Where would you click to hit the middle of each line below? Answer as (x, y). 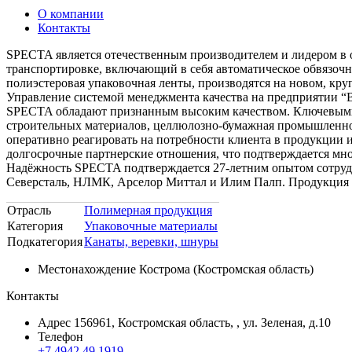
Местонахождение (87, 269)
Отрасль (29, 210)
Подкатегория (45, 241)
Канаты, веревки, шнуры (151, 241)
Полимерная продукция (148, 210)
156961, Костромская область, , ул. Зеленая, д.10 (202, 322)
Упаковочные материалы (151, 225)
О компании (71, 13)
